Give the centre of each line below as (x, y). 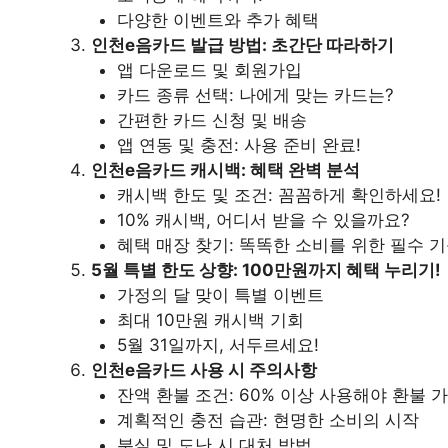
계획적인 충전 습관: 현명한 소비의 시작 (267, 420)
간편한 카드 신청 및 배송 (211, 120)
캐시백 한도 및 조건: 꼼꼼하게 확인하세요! (278, 195)
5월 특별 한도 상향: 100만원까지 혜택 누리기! (266, 270)
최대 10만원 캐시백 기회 (210, 320)
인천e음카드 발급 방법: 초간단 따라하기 (242, 45)
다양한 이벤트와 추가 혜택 (217, 20)
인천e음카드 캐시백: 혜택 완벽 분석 (225, 170)
